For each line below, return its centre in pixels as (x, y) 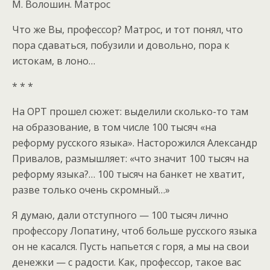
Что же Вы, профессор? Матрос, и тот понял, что (127, 29)
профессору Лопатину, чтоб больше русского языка (134, 231)
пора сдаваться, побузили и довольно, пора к (121, 45)
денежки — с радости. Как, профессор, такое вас (127, 262)
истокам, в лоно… (54, 61)
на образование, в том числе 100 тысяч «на (114, 127)
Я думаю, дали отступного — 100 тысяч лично (120, 215)
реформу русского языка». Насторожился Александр (135, 143)
